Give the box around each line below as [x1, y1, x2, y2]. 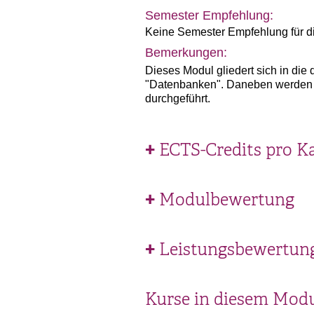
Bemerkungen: [145, 46, 227, 60]
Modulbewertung [159, 189, 294, 210]
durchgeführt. [145, 93, 210, 104]
